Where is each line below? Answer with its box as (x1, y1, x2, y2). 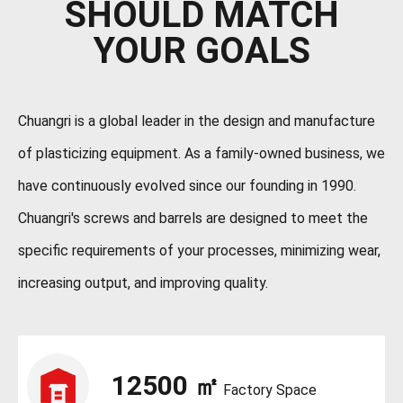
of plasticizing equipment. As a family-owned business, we (18, 144, 385, 162)
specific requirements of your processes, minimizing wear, (18, 241, 381, 259)
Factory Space (219, 381, 318, 399)
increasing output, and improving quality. (18, 273, 268, 291)
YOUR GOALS (93, 29, 310, 72)
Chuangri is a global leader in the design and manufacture (18, 112, 375, 130)
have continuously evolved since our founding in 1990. (18, 176, 356, 194)
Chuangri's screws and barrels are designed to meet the (18, 209, 368, 227)
